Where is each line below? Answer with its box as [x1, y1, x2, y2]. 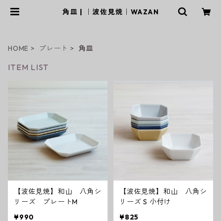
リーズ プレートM [14, 197, 78, 206]
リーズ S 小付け [143, 197, 172, 206]
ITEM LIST [8, 62, 49, 72]
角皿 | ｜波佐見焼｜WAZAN [62, 7, 159, 16]
